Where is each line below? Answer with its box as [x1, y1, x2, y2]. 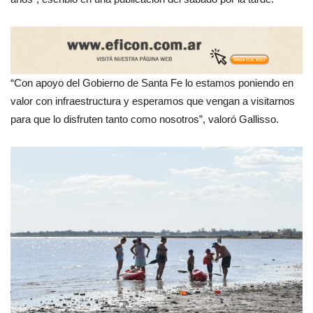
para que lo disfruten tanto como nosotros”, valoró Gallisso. [10, 113, 279, 126]
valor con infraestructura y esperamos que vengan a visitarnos [10, 95, 295, 108]
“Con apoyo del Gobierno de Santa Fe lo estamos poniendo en [10, 77, 293, 89]
